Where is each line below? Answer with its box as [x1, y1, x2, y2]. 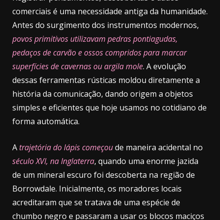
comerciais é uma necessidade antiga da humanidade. [12, 5, 208, 17]
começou [82, 141, 113, 153]
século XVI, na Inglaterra [12, 155, 94, 166]
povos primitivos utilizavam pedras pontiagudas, [12, 33, 178, 44]
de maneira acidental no [113, 141, 203, 153]
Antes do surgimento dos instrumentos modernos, [12, 19, 199, 30]
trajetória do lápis [19, 141, 80, 153]
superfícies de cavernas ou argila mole [12, 60, 143, 72]
